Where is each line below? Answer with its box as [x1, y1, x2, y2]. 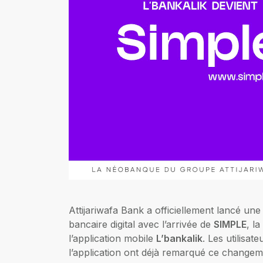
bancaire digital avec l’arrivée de [69, 218, 214, 230]
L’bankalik [156, 232, 203, 244]
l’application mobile [69, 232, 156, 244]
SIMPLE [214, 218, 247, 230]
